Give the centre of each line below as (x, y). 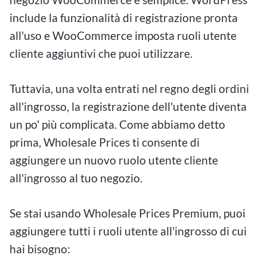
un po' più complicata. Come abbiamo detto (117, 124)
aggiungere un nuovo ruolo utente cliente (114, 160)
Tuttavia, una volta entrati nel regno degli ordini (129, 88)
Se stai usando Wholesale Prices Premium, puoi (128, 213)
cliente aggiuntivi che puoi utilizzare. (101, 54)
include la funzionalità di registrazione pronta (124, 18)
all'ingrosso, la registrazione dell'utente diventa (128, 106)
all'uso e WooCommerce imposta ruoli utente (123, 36)
